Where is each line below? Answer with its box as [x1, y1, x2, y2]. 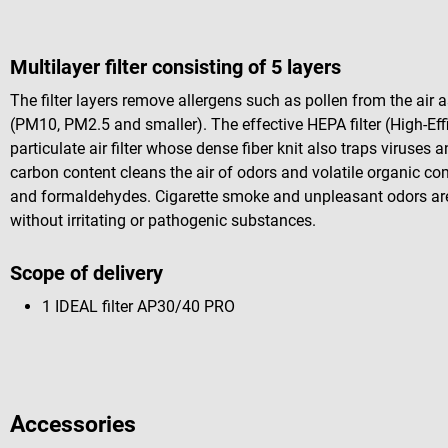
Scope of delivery [10, 261, 163, 286]
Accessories [10, 411, 136, 439]
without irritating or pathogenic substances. [10, 211, 316, 231]
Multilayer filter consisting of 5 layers [10, 54, 341, 79]
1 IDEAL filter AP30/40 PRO [42, 297, 235, 317]
